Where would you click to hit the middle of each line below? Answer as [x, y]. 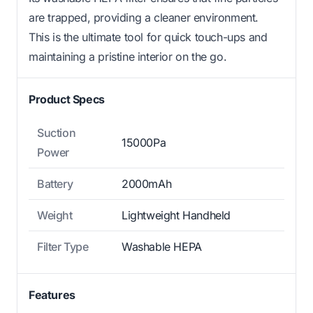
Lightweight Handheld [176, 215]
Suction [57, 132]
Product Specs [67, 99]
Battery [55, 183]
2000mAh [147, 183]
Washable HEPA [162, 246]
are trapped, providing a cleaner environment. [144, 17]
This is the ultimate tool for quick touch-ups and [148, 37]
